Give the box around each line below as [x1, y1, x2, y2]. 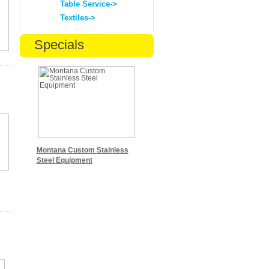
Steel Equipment [36, 156, 92, 165]
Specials [34, 37, 84, 52]
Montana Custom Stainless [36, 146, 128, 154]
